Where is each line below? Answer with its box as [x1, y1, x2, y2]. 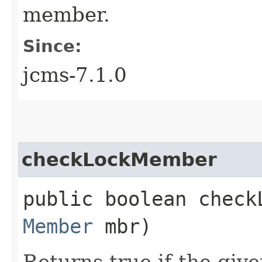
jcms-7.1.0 [23, 63, 127, 87]
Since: [23, 36, 82, 56]
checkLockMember [22, 149, 217, 170]
